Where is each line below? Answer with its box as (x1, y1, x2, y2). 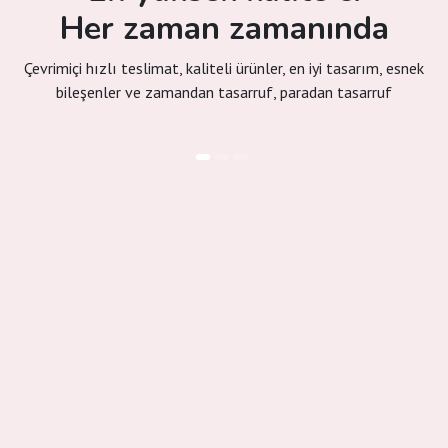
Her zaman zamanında (59, 7, 389, 50)
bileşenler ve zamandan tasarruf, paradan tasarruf (56, 82, 392, 102)
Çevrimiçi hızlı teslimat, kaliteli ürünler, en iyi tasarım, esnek (24, 58, 424, 78)
